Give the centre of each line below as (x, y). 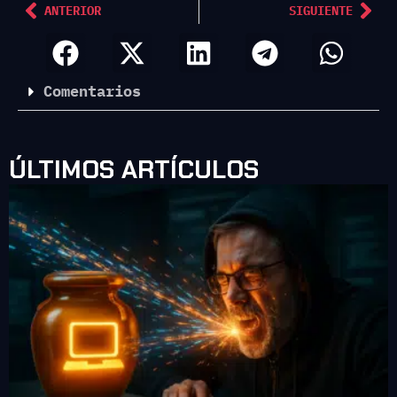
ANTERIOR (73, 10)
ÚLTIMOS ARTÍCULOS (134, 169)
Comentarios (92, 91)
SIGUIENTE (321, 10)
